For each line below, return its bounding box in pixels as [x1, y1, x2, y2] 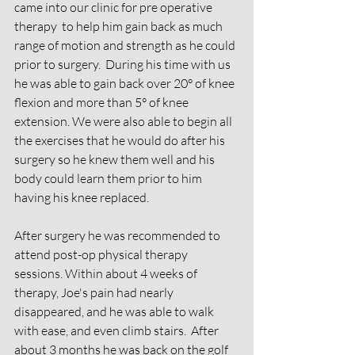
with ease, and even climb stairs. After [14, 323, 221, 338]
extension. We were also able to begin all [14, 113, 235, 129]
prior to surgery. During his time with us [14, 56, 233, 72]
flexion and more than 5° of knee [14, 94, 191, 110]
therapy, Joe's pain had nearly [14, 284, 176, 300]
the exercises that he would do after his [14, 132, 227, 148]
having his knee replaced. [14, 189, 149, 205]
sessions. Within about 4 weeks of [14, 265, 200, 281]
